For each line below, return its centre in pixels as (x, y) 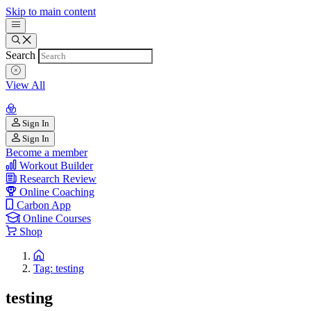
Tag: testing (59, 268)
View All (25, 85)
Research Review (58, 179)
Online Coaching (57, 192)
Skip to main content (51, 11)
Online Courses (57, 218)
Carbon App (44, 205)
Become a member (47, 152)
